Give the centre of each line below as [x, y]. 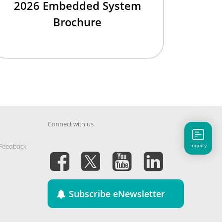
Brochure [77, 22]
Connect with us [71, 124]
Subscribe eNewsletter [117, 194]
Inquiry [198, 145]
